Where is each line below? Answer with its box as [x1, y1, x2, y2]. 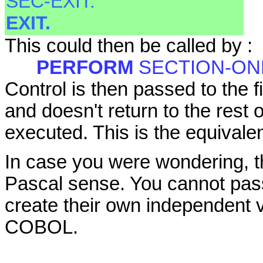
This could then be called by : [5, 35, 252, 56]
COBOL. [5, 216, 78, 238]
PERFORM [36, 56, 139, 78]
